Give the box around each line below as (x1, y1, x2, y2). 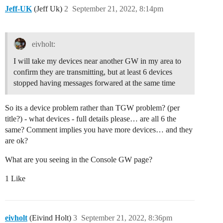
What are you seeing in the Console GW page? (5, 155, 152, 164)
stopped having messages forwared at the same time (13, 79, 175, 88)
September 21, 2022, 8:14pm (72, 4, 163, 13)
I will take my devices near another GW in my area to (13, 57, 181, 66)
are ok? (5, 136, 28, 145)
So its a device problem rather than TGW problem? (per (5, 104, 180, 112)
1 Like (5, 174, 25, 183)
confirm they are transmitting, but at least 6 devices (13, 68, 172, 77)
